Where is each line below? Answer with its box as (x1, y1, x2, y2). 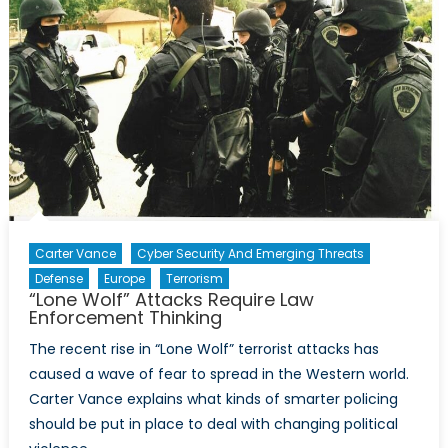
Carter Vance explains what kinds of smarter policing (28, 389, 398, 410)
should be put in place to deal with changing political (28, 414, 398, 435)
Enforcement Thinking (28, 305, 222, 331)
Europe (103, 270, 145, 288)
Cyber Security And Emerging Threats (136, 245, 364, 263)
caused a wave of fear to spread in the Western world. (28, 364, 409, 385)
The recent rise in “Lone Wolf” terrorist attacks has (28, 339, 379, 360)
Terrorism (165, 270, 223, 288)
